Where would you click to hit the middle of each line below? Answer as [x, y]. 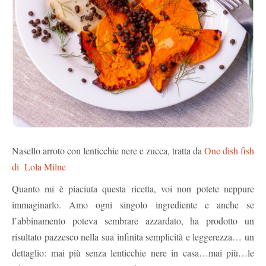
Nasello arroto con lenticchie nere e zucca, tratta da [108, 150]
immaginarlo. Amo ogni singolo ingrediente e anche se [133, 204]
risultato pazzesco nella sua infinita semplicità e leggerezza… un [133, 236]
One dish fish [229, 150]
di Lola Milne [39, 166]
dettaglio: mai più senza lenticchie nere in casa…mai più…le [133, 252]
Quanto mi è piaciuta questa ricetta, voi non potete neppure [133, 188]
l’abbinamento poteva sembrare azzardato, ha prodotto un [133, 220]
